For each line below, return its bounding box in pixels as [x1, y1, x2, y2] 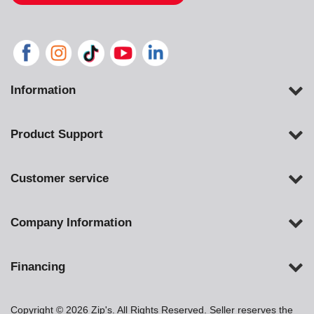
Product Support [11, 128, 103, 142]
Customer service [11, 172, 109, 186]
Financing [11, 260, 65, 274]
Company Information [11, 216, 132, 230]
